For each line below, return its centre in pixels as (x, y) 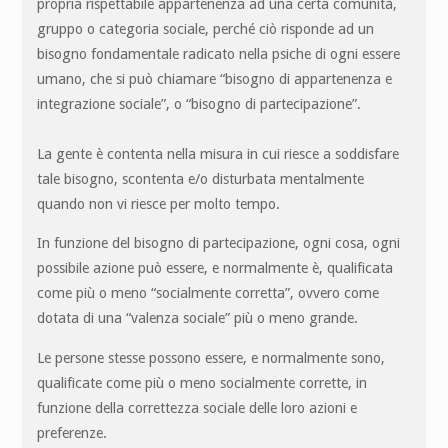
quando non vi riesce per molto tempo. (159, 203)
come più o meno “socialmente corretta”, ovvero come (208, 293)
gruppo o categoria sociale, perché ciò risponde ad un (206, 28)
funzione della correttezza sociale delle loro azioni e (197, 407)
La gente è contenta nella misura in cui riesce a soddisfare (218, 153)
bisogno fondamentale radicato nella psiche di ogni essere (219, 53)
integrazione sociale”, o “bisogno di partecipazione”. (199, 103)
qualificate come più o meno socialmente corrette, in (202, 382)
